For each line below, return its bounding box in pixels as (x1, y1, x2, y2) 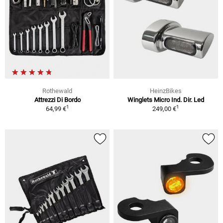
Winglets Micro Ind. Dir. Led (127, 96, 204, 104)
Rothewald (42, 87, 72, 95)
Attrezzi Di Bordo (34, 96, 81, 104)
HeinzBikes (150, 87, 182, 95)
